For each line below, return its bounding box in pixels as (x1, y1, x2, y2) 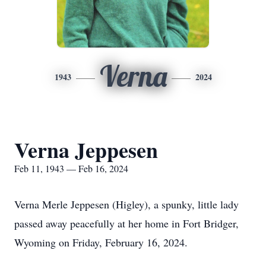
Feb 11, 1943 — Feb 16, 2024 (14, 162, 128, 175)
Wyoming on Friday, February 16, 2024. (14, 235, 188, 249)
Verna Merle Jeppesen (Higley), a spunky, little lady (14, 197, 239, 211)
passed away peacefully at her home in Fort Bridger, (14, 216, 239, 230)
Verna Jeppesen (14, 134, 158, 165)
